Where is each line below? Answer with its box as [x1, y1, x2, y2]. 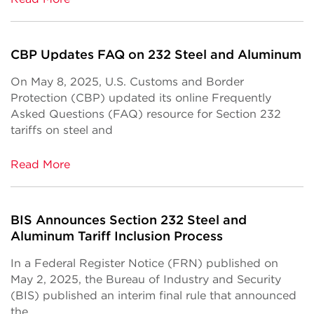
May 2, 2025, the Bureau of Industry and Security [11, 273, 281, 286]
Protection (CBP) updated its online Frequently [11, 91, 271, 104]
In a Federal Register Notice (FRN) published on [11, 257, 278, 270]
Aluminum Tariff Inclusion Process [11, 228, 223, 243]
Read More [11, 158, 70, 171]
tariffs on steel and [11, 123, 113, 137]
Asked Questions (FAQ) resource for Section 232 [11, 107, 281, 121]
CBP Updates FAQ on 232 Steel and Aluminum [11, 47, 301, 62]
